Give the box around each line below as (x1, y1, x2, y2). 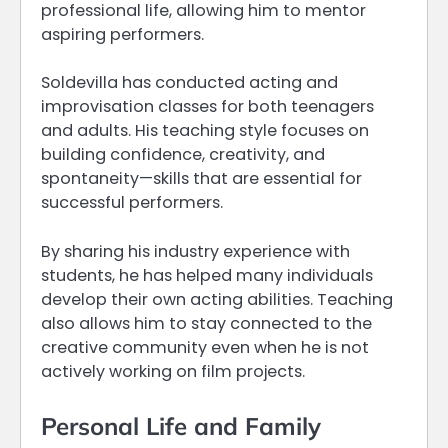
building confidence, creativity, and (41, 143, 325, 167)
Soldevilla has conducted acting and (41, 71, 338, 95)
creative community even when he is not (41, 335, 369, 359)
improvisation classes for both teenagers (41, 95, 374, 119)
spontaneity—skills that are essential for (41, 167, 362, 191)
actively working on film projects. (41, 359, 305, 383)
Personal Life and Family (41, 410, 321, 441)
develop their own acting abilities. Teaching (41, 287, 393, 311)
